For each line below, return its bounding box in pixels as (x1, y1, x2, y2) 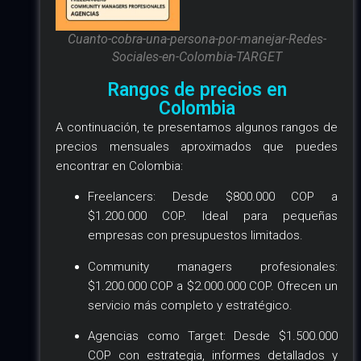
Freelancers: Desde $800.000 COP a (88, 189, 338, 205)
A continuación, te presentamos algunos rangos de (56, 119, 338, 135)
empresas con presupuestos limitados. (88, 228, 304, 243)
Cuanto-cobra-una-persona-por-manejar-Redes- (67, 31, 326, 48)
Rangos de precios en (106, 78, 287, 101)
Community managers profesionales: (88, 259, 338, 274)
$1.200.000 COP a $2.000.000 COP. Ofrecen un (88, 278, 338, 293)
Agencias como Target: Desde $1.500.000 (88, 328, 338, 343)
